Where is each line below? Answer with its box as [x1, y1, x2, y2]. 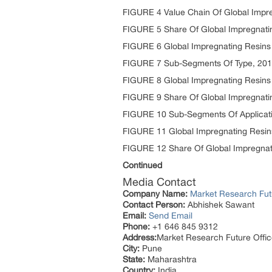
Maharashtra [145, 254, 197, 264]
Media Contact [123, 175, 196, 188]
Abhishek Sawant [185, 200, 254, 209]
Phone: [123, 222, 150, 231]
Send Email [149, 211, 192, 220]
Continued [123, 160, 162, 170]
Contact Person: [123, 200, 185, 209]
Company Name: [123, 189, 188, 199]
